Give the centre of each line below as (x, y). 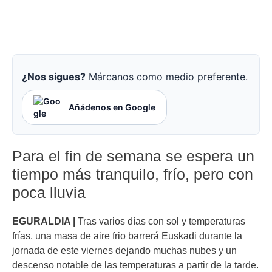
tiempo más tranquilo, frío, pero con (133, 175)
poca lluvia (49, 193)
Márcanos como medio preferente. (167, 77)
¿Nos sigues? (54, 77)
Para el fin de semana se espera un (133, 156)
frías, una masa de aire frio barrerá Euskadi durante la (127, 236)
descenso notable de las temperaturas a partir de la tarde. (135, 265)
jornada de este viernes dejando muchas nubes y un (124, 250)
